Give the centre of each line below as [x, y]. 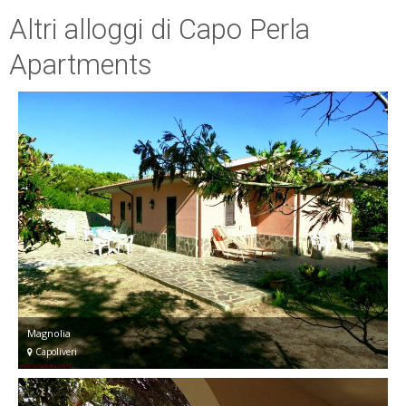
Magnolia [49, 333]
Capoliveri [55, 351]
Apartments [81, 64]
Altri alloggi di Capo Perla [159, 29]
